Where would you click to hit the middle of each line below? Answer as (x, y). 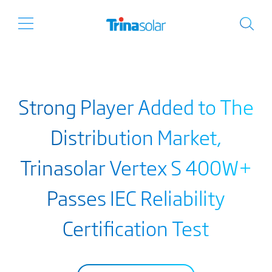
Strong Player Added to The (136, 106)
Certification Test (136, 228)
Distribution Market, (136, 137)
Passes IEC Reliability (136, 197)
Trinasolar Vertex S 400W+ (136, 167)
